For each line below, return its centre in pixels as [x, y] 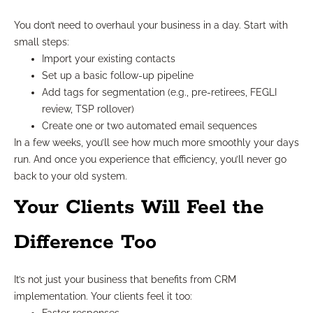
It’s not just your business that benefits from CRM [125, 280]
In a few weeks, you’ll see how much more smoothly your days [156, 143]
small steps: [42, 42]
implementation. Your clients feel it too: [103, 297]
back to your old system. [71, 176]
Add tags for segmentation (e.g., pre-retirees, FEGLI [159, 93]
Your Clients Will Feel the [139, 208]
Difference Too [85, 243]
